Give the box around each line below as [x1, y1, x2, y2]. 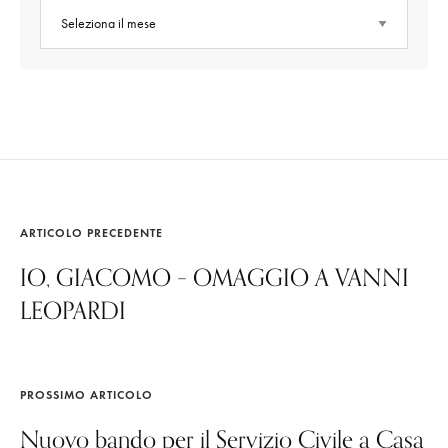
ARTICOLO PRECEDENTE [20, 224, 163, 240]
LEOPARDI [20, 295, 126, 324]
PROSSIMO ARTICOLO [20, 386, 153, 402]
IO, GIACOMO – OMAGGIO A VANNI [20, 262, 409, 291]
